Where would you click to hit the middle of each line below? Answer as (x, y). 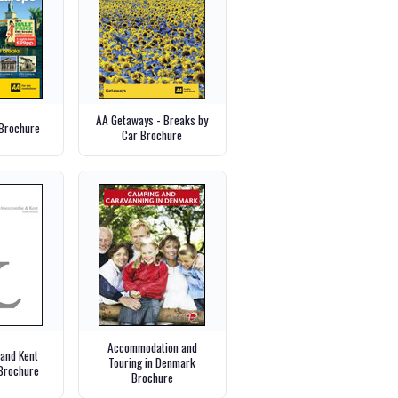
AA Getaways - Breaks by (152, 120)
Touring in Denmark (152, 363)
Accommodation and (152, 348)
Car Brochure (152, 135)
